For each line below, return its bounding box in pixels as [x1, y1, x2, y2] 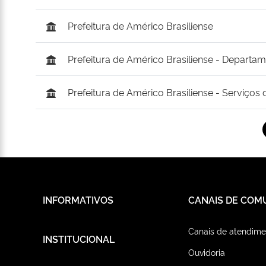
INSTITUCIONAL [43, 232, 115, 246]
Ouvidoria [188, 246, 225, 258]
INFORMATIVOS [43, 193, 113, 207]
